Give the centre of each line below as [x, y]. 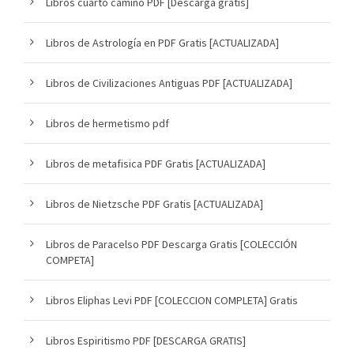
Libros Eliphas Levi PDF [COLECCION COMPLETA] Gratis [172, 300]
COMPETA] [70, 260]
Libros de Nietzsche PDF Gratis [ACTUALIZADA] [154, 203]
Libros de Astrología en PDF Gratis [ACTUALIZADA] [162, 42]
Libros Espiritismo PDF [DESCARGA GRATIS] [146, 340]
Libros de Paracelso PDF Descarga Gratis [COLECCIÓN [171, 244]
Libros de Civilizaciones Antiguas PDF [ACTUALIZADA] [169, 83]
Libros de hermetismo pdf [107, 123]
